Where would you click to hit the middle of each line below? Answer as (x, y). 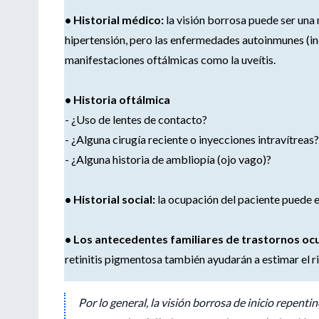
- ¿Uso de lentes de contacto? (136, 119)
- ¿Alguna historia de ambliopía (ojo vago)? (168, 159)
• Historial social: (111, 199)
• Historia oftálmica (117, 99)
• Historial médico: (115, 19)
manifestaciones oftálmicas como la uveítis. (170, 59)
